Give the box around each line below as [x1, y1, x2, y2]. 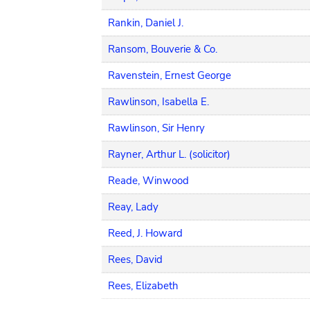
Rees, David [108, 253, 163, 266]
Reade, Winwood [108, 174, 189, 188]
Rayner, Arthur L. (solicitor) [108, 147, 230, 161]
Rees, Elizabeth [108, 279, 179, 293]
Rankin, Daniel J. [108, 16, 183, 30]
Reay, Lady [108, 200, 158, 214]
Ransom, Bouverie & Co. [108, 42, 217, 56]
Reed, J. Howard [108, 226, 183, 240]
